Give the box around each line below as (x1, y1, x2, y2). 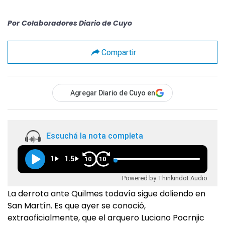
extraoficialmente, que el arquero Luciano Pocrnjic (8, 212, 204, 223)
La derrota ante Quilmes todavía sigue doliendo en (8, 188, 205, 199)
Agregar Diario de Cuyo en (70, 89, 155, 97)
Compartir (101, 47, 136, 57)
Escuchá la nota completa (46, 131, 143, 141)
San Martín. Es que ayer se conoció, (8, 200, 146, 211)
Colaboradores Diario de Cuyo (22, 18, 132, 28)
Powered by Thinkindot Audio (122, 174, 207, 182)
